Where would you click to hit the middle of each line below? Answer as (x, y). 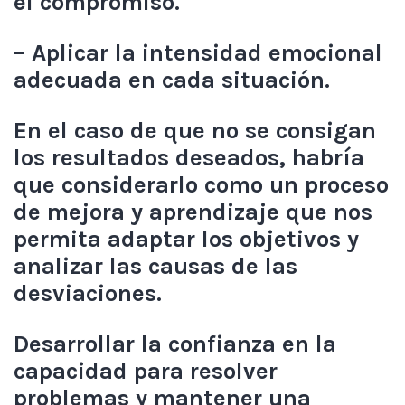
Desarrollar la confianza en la (175, 344)
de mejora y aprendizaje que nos (193, 212)
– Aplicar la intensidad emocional (198, 53)
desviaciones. (88, 293)
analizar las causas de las (155, 266)
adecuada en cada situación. (172, 80)
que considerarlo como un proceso (201, 185)
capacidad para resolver (146, 371)
